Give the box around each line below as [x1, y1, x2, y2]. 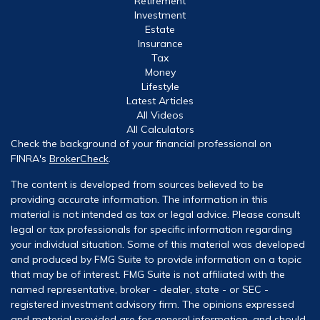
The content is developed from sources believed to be [11, 177, 264, 191]
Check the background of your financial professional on [11, 136, 271, 150]
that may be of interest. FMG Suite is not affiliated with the [11, 267, 285, 281]
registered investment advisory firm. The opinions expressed [11, 297, 294, 311]
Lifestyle [141, 79, 179, 93]
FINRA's [11, 151, 49, 165]
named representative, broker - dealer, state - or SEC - [11, 282, 269, 296]
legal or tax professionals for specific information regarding [11, 222, 292, 236]
